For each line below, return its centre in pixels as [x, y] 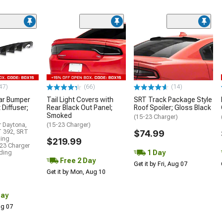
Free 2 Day [77, 161]
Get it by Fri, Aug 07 [161, 164]
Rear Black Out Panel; [80, 108]
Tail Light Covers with [80, 100]
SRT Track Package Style [173, 100]
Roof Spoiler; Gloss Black [172, 108]
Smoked [59, 116]
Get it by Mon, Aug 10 [76, 172]
